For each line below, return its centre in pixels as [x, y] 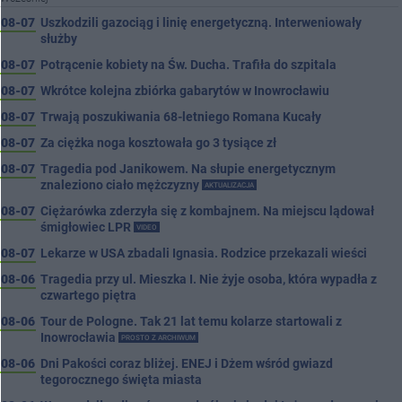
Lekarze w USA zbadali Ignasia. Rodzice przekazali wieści [204, 253]
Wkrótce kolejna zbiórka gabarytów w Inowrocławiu [185, 91]
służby [59, 39]
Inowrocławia [79, 337]
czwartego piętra [88, 295]
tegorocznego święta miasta [121, 380]
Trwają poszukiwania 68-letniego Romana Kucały [181, 117]
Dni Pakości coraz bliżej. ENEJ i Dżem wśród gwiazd [187, 363]
